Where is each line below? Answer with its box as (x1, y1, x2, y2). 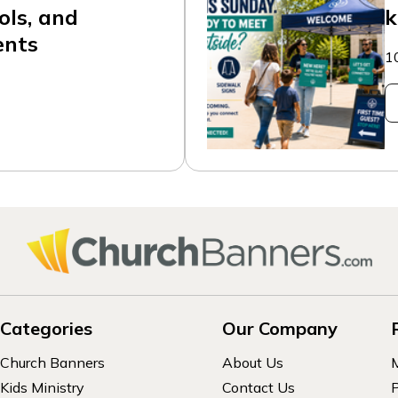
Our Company (221, 316, 338, 339)
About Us (221, 353, 283, 371)
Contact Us (221, 378, 295, 396)
